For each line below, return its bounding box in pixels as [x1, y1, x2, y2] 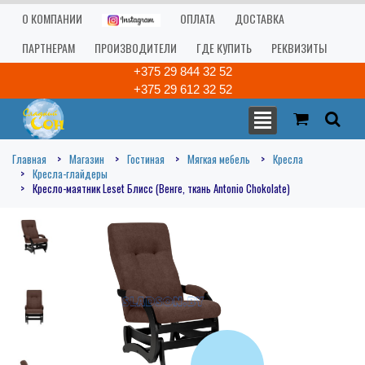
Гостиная [127, 151, 165, 167]
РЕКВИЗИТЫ [271, 39, 327, 56]
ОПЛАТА [180, 10, 215, 27]
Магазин [69, 151, 104, 167]
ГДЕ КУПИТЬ [196, 39, 252, 56]
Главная [12, 151, 46, 167]
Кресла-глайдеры [33, 165, 108, 182]
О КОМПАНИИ [22, 10, 82, 27]
